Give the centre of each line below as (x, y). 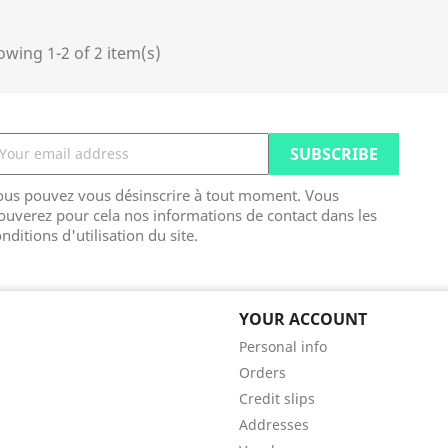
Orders (262, 372)
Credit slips (277, 398)
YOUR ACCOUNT (303, 318)
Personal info (283, 346)
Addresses (274, 424)
